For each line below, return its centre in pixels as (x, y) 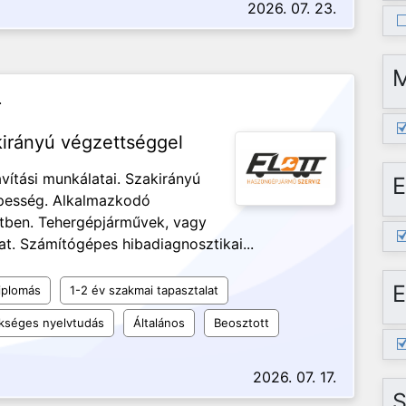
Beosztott (242, 323)
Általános (159, 323)
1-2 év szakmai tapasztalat (144, 290)
